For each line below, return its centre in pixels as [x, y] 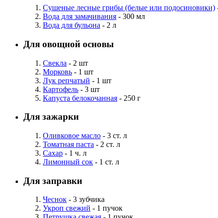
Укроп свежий [67, 208]
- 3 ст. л [114, 136]
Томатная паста [68, 144]
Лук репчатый [66, 80]
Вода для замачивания [80, 17]
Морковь [57, 72]
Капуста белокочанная [80, 98]
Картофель [61, 89]
